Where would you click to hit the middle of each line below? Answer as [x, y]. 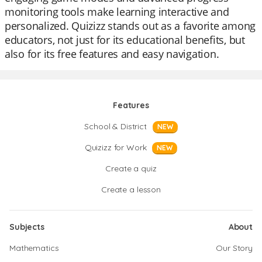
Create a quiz [131, 168]
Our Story [234, 248]
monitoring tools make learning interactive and [117, 12]
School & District [116, 126]
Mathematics [34, 248]
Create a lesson [131, 189]
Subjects [27, 227]
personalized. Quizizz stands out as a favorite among [130, 26]
